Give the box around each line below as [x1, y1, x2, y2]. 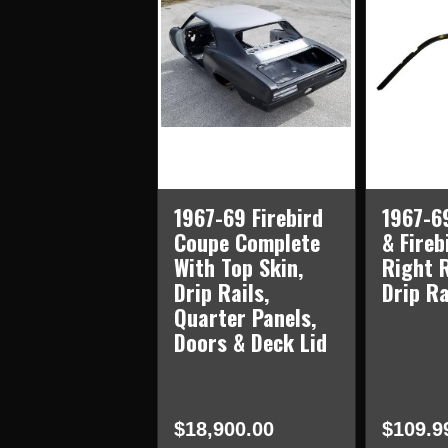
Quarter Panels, [173, 301, 316, 334]
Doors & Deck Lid [173, 326, 327, 359]
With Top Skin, [173, 251, 303, 284]
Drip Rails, [173, 276, 269, 309]
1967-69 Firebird [173, 201, 323, 234]
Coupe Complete [173, 226, 320, 259]
